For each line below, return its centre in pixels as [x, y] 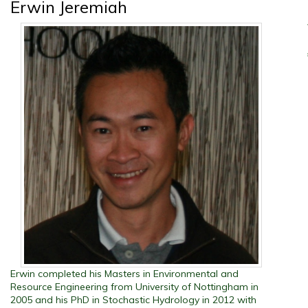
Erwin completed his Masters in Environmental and [124, 274]
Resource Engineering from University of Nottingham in [134, 287]
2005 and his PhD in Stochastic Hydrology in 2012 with [133, 300]
